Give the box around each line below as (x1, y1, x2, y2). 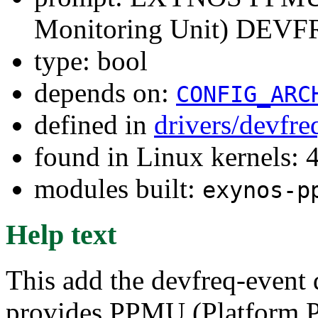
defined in (34, 109, 154, 140)
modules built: (34, 173, 202, 204)
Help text (6, 218, 116, 251)
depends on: (34, 77, 176, 108)
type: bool (34, 45, 148, 76)
